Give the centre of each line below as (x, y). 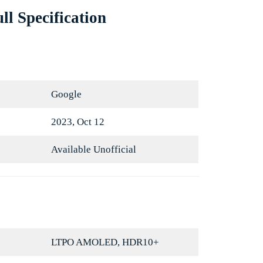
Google (66, 95)
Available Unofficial (93, 150)
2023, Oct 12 (77, 122)
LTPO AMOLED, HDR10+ (105, 242)
